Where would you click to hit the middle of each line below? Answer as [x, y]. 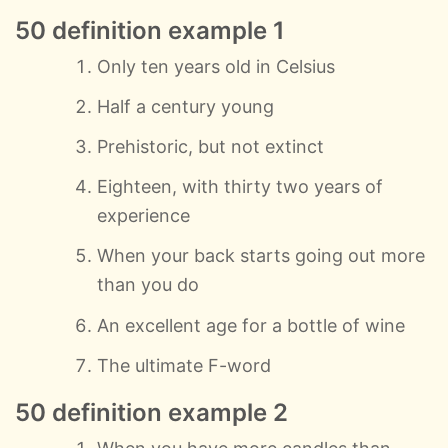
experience [144, 216]
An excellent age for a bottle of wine [251, 325]
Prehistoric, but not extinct [211, 147]
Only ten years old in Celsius [216, 66]
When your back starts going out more [261, 256]
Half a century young [186, 106]
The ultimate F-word [184, 365]
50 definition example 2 [151, 412]
